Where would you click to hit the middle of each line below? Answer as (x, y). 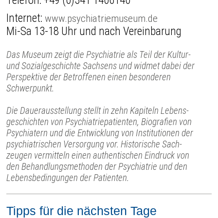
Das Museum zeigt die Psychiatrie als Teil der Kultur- (99, 54)
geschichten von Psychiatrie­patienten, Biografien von (99, 122)
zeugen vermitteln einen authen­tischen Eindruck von (98, 155)
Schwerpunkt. (30, 88)
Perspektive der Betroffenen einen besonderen (89, 77)
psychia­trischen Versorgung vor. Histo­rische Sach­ (94, 144)
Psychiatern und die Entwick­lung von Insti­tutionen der (100, 133)
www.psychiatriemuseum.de (101, 18)
